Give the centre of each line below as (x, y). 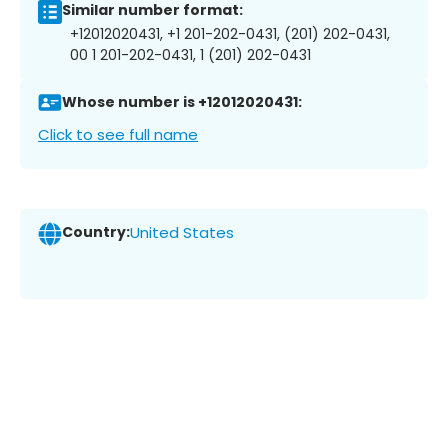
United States (182, 233)
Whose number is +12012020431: (182, 102)
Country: (96, 232)
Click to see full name (118, 134)
